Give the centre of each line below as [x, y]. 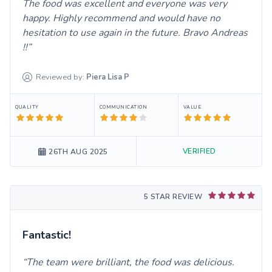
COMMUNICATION [123, 107]
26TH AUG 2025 [78, 152]
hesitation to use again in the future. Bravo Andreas [135, 33]
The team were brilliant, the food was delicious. [130, 263]
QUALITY [27, 107]
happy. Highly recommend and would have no [121, 19]
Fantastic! [47, 235]
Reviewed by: [60, 77]
